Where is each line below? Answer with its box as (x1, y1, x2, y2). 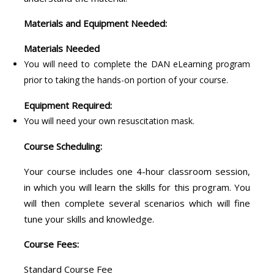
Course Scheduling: (23, 139, 102, 152)
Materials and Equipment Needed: (23, 17, 167, 29)
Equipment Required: (23, 98, 112, 111)
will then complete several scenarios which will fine (23, 196, 251, 209)
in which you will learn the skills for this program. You (23, 180, 251, 193)
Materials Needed (23, 42, 100, 54)
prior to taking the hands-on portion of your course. (23, 73, 228, 86)
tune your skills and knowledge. (23, 212, 154, 225)
